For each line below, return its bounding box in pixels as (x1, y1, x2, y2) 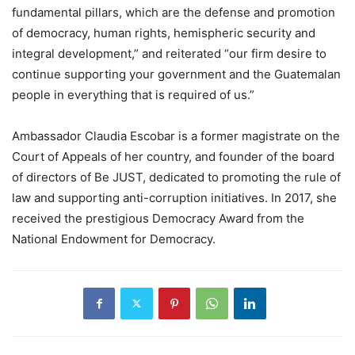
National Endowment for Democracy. (12, 231, 216, 246)
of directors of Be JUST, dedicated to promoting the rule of (12, 169, 341, 185)
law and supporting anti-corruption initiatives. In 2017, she (12, 189, 337, 205)
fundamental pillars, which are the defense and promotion (12, 4, 335, 20)
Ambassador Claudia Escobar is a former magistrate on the (12, 128, 340, 143)
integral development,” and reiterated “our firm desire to (12, 45, 326, 61)
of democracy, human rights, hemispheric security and (12, 25, 315, 40)
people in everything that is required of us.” (12, 86, 254, 102)
